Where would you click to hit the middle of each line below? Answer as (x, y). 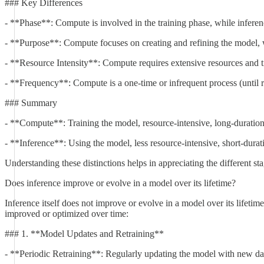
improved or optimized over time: (67, 214)
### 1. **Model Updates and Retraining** (84, 234)
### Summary (31, 103)
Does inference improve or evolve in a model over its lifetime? (120, 183)
